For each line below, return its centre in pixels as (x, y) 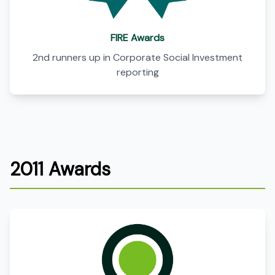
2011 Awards (60, 169)
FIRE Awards (137, 38)
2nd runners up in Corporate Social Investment (137, 57)
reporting (137, 72)
